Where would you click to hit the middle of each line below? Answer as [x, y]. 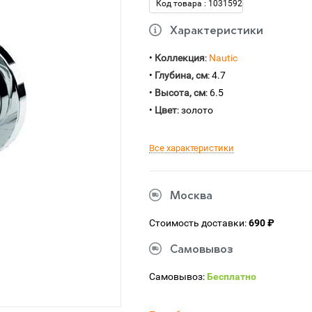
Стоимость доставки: [199, 223]
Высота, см [180, 93]
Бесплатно [232, 276]
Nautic [223, 58]
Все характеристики [192, 148]
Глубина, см [181, 75]
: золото [195, 110]
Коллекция [180, 58]
